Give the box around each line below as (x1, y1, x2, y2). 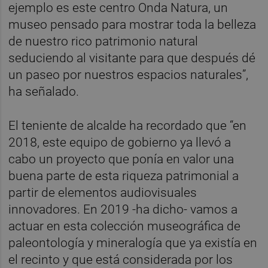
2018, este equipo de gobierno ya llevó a (8, 135, 232, 150)
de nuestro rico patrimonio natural (8, 33, 199, 48)
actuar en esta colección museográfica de (8, 218, 241, 233)
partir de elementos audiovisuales (8, 185, 197, 200)
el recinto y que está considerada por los (8, 252, 233, 267)
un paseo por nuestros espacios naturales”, (8, 67, 249, 82)
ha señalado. (8, 84, 80, 99)
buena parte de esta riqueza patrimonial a (8, 168, 239, 183)
